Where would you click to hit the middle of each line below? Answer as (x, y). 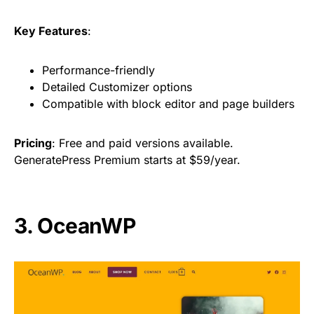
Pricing (33, 143)
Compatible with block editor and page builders (168, 104)
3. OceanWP (75, 226)
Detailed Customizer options (117, 87)
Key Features (51, 31)
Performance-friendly (98, 70)
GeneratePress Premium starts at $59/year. (127, 160)
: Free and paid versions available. (143, 143)
